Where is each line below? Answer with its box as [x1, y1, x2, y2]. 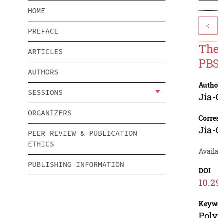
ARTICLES [28, 47, 63, 56]
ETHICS [28, 139, 54, 149]
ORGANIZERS [28, 108, 72, 118]
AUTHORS [28, 67, 58, 77]
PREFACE [28, 26, 58, 36]
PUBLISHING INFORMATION [28, 160, 124, 169]
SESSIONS [28, 88, 63, 97]
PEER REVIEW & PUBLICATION [28, 128, 137, 138]
